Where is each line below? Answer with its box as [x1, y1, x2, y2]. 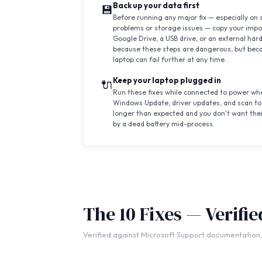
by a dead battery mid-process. [112, 119, 215, 129]
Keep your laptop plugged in [112, 75, 221, 85]
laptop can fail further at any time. [112, 55, 226, 64]
